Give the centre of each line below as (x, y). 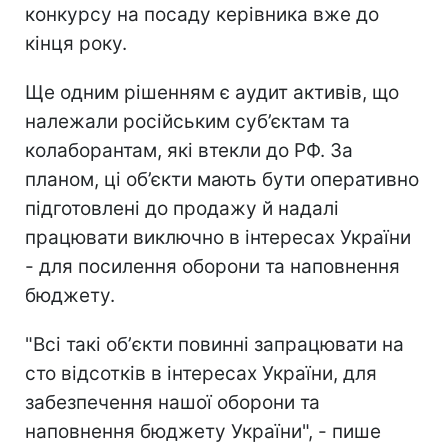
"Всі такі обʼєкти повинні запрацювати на (214, 344)
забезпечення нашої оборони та (172, 402)
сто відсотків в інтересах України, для (201, 373)
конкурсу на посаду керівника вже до (202, 14)
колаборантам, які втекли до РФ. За (189, 150)
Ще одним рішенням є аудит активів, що (212, 92)
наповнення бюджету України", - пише (203, 431)
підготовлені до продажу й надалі (182, 208)
